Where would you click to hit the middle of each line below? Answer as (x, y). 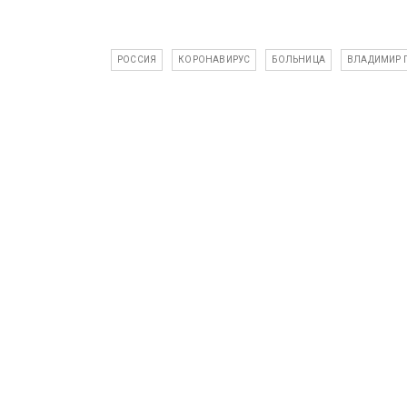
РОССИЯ (137, 60)
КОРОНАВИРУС (214, 60)
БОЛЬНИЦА (299, 60)
